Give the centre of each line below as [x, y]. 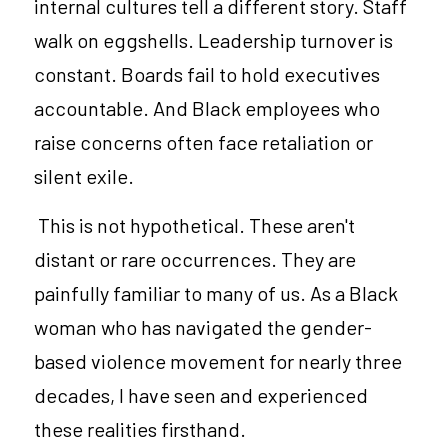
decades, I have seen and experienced [201, 394]
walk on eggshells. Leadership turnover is [213, 39]
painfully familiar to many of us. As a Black [216, 292]
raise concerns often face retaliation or [203, 141]
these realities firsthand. [140, 428]
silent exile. [84, 175]
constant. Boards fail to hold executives [207, 73]
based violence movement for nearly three [218, 360]
